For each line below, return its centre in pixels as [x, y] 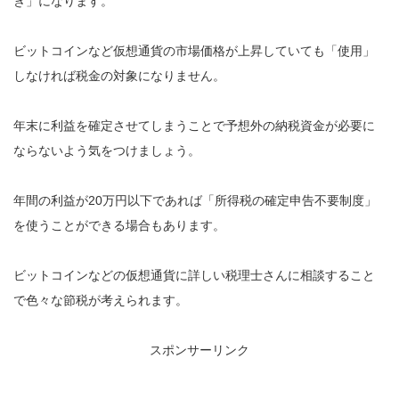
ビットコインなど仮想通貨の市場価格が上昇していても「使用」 [194, 50]
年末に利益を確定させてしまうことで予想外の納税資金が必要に [194, 125]
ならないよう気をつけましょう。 [107, 150]
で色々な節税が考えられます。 [101, 300]
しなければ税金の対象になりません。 [119, 75]
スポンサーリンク [199, 350]
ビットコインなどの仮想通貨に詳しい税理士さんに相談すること [194, 275]
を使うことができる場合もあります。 [119, 225]
